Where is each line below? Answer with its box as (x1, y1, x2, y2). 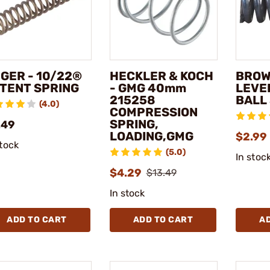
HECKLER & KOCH (109, 68, 213, 83)
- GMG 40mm (109, 80, 186, 95)
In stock (109, 187, 145, 199)
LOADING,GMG (109, 128, 193, 143)
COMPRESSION (109, 104, 198, 119)
